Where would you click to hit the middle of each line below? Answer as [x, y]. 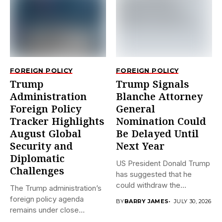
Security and [41, 147]
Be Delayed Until [157, 135]
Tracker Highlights [57, 122]
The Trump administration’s [56, 188]
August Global [46, 135]
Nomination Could [161, 122]
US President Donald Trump [163, 163]
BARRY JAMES [146, 201]
